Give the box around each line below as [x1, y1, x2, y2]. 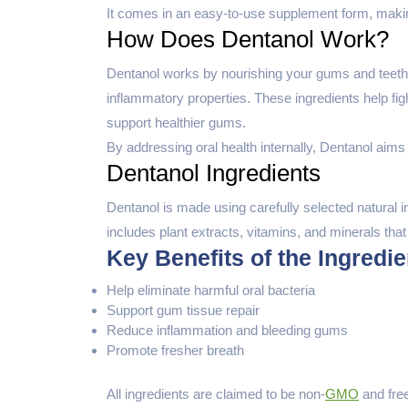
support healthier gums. [107, 115, 246, 131]
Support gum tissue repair [107, 302, 260, 319]
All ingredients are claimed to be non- [107, 385, 325, 402]
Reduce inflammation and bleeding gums [107, 322, 348, 339]
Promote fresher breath [107, 342, 244, 359]
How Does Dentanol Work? [107, 25, 389, 54]
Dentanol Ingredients [107, 159, 321, 188]
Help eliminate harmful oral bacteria [107, 282, 315, 299]
